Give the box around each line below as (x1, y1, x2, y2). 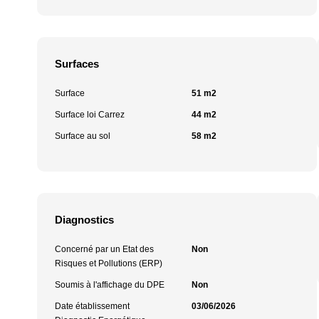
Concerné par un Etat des (55, 244, 154, 254)
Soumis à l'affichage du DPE (55, 280, 164, 290)
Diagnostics (55, 214, 114, 226)
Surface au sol (55, 131, 110, 141)
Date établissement (55, 301, 130, 311)
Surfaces (55, 58, 99, 70)
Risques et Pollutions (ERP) (55, 258, 162, 268)
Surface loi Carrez (55, 110, 125, 120)
